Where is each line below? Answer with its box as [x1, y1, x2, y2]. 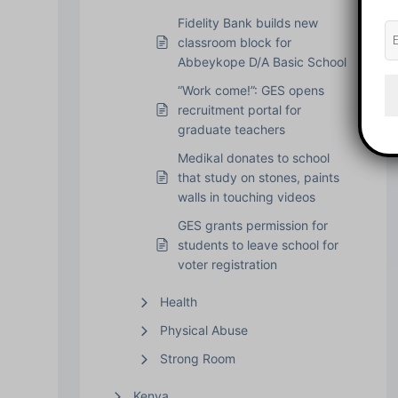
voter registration [177, 256, 277, 272]
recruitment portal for [177, 101, 301, 117]
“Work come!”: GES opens [177, 82, 324, 98]
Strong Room [159, 350, 235, 366]
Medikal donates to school [177, 149, 330, 165]
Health [159, 293, 197, 309]
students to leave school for [177, 236, 338, 252]
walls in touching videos [177, 188, 315, 204]
